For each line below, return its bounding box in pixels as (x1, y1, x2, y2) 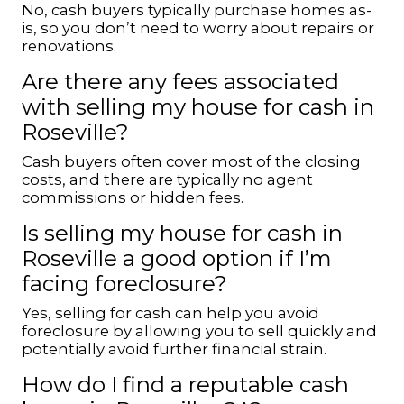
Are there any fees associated (22, 69, 339, 95)
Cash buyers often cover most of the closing (22, 152, 361, 170)
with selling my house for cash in (22, 94, 374, 120)
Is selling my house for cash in (22, 220, 343, 246)
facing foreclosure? (22, 271, 227, 297)
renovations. (22, 37, 116, 55)
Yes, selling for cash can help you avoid (22, 304, 319, 322)
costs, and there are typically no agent (22, 170, 313, 188)
